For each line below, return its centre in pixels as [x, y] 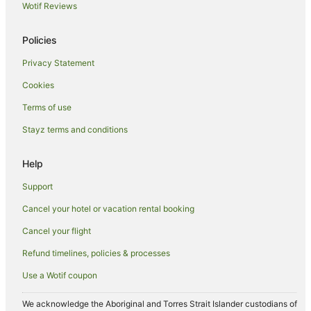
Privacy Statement [58, 62]
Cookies [38, 85]
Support [37, 186]
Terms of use [47, 107]
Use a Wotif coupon [60, 275]
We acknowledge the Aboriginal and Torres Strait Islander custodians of [160, 303]
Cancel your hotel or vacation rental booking [108, 208]
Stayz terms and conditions [75, 129]
